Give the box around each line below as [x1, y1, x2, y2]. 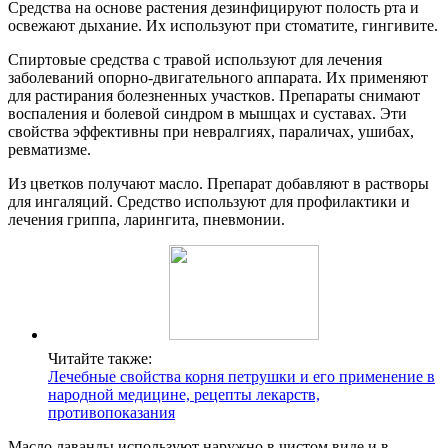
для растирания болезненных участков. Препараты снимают [8, 87, 420, 105]
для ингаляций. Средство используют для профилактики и [8, 193, 410, 211]
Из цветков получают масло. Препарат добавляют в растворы [8, 175, 429, 193]
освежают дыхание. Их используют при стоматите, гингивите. [8, 17, 438, 35]
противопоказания [48, 404, 175, 422]
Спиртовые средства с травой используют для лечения [8, 51, 382, 69]
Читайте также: [48, 350, 152, 368]
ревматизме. [8, 141, 91, 159]
